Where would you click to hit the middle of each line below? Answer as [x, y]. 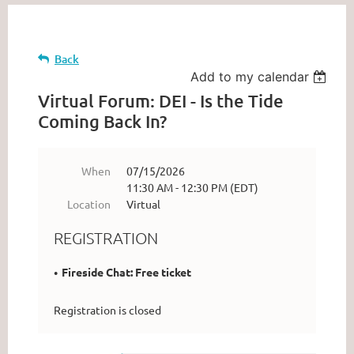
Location [89, 204]
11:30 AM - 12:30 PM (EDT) [192, 188]
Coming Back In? [102, 122]
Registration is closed [107, 310]
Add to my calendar [250, 77]
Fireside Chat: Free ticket [126, 272]
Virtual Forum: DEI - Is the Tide [161, 101]
